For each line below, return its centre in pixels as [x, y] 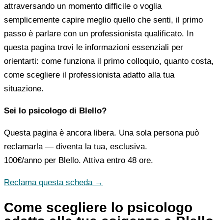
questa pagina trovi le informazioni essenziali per [94, 47]
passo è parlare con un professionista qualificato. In [99, 33]
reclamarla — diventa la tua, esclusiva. [76, 146]
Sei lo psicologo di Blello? [55, 110]
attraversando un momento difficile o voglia [83, 6]
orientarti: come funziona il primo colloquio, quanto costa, [109, 61]
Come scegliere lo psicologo [98, 207]
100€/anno [23, 160]
